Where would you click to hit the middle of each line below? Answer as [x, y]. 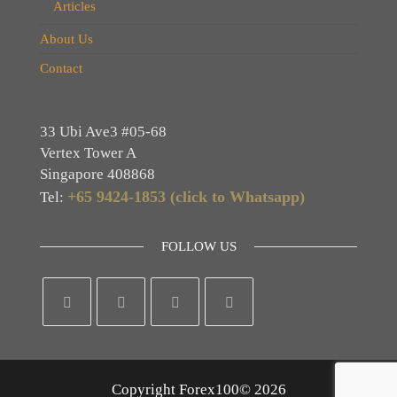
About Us [66, 39]
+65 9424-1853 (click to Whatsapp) [186, 197]
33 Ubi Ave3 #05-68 [103, 132]
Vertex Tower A [88, 153]
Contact [61, 68]
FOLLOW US [198, 246]
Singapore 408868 [97, 174]
